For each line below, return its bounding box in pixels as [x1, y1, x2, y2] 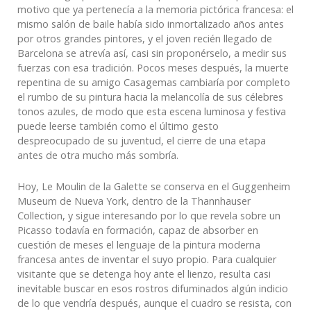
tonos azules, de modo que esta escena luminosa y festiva [17, 104, 286, 118]
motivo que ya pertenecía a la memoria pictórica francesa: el [17, 2, 294, 16]
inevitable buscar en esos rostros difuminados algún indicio [17, 281, 288, 295]
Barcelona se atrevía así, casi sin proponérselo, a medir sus [17, 46, 287, 60]
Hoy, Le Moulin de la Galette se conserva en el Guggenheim [17, 179, 290, 193]
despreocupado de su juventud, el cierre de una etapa [17, 133, 266, 147]
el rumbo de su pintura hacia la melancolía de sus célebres [17, 90, 283, 103]
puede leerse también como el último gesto [17, 119, 219, 133]
